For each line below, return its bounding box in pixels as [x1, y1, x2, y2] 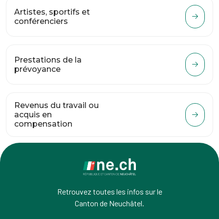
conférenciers [14, 17, 68, 26]
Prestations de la [14, 55, 82, 65]
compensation [14, 119, 72, 129]
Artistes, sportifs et [14, 7, 90, 17]
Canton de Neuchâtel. [75, 198, 144, 208]
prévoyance [14, 65, 61, 74]
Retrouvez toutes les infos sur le [57, 187, 162, 196]
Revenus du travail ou [14, 101, 99, 110]
